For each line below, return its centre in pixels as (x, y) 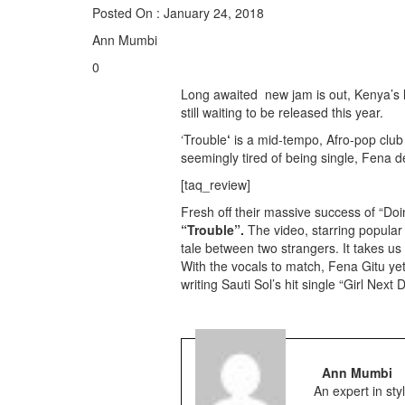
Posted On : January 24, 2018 (178, 13)
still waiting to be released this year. (282, 112)
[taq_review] (215, 184)
